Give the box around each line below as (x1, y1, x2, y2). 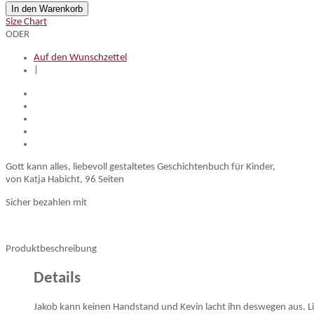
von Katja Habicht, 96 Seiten (6, 175, 124, 185)
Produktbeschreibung (6, 244, 97, 254)
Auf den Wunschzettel (34, 53, 127, 63)
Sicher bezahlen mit (6, 198, 87, 208)
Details (34, 270, 81, 287)
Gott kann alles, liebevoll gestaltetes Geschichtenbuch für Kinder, (6, 162, 275, 172)
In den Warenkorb (11, 4, 83, 14)
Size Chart (6, 17, 47, 27)
